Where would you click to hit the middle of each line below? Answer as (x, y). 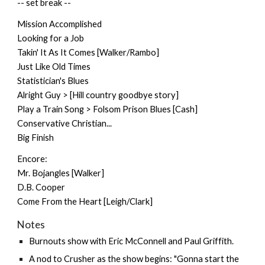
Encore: (33, 159)
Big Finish (36, 138)
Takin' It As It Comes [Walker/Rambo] (88, 52)
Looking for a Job (51, 38)
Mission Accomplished (60, 24)
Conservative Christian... (65, 123)
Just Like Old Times (54, 67)
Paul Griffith (208, 241)
